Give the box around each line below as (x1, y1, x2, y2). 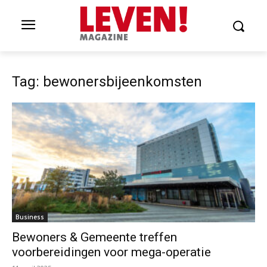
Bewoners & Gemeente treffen (12, 230, 177, 245)
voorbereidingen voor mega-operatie (12, 245, 211, 260)
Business (15, 213, 44, 222)
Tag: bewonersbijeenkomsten (12, 73, 202, 90)
